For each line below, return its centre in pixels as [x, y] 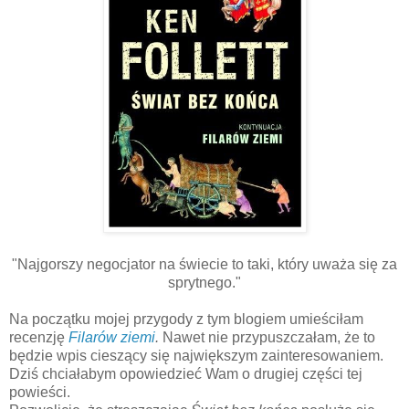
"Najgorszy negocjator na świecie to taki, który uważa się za [204, 265]
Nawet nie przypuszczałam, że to [269, 338]
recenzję [39, 338]
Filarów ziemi [112, 338]
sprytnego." [204, 283]
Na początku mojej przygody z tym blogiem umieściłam [186, 320]
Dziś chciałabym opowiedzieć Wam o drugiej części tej [186, 374]
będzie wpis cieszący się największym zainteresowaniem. [196, 356]
